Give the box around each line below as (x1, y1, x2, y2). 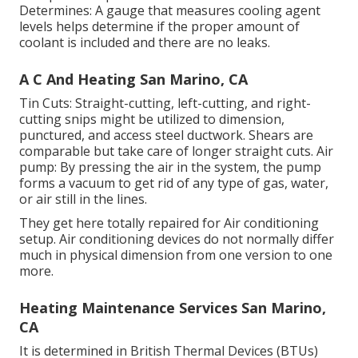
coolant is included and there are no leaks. (19, 34, 270, 52)
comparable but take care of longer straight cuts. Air (19, 142, 333, 161)
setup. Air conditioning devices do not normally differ (19, 230, 334, 249)
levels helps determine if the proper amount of (19, 18, 300, 36)
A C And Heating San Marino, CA (19, 70, 248, 89)
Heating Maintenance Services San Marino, (19, 298, 326, 318)
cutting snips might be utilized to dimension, (19, 110, 284, 129)
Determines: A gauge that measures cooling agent (19, 2, 320, 20)
